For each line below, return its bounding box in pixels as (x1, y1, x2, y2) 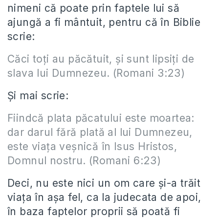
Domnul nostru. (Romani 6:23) (7, 154, 161, 167)
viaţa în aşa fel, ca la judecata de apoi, (7, 191, 201, 203)
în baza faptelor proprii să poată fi (7, 205, 180, 218)
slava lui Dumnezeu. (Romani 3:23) (7, 67, 185, 79)
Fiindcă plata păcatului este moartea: (7, 112, 195, 124)
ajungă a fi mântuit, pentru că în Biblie (7, 16, 200, 28)
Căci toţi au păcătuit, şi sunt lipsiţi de (7, 53, 195, 65)
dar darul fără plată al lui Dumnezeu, (7, 126, 193, 138)
